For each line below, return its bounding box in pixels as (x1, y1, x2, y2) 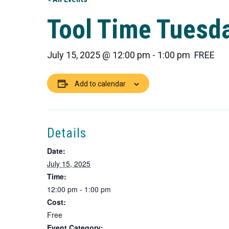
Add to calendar (74, 80, 126, 88)
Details (47, 126, 86, 141)
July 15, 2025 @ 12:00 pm (47, 50, 150, 60)
